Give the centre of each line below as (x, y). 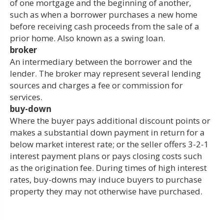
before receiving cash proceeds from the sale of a (105, 26)
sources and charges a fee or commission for (96, 85)
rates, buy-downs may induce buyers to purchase (106, 179)
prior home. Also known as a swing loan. (87, 38)
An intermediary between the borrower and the (101, 61)
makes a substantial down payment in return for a (107, 132)
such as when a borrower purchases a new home (104, 14)
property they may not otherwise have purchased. (106, 191)
